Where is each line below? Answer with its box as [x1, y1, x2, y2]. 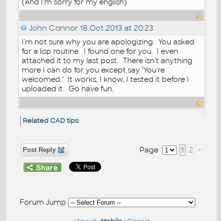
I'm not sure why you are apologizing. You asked [22, 37, 195, 46]
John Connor [29, 23, 78, 33]
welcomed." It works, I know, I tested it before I [22, 74, 189, 84]
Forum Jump [20, 197, 69, 207]
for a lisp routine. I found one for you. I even [22, 46, 179, 56]
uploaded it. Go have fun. [22, 84, 114, 93]
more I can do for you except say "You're [22, 65, 165, 74]
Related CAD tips [22, 116, 78, 125]
